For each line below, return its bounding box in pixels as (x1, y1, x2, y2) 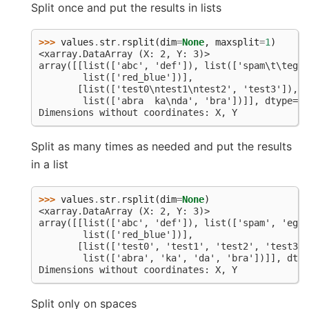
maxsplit (215, 37, 259, 48)
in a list (31, 157, 68, 172)
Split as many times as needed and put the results (31, 139, 292, 154)
